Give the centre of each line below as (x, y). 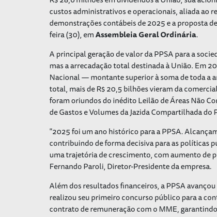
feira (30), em (72, 34)
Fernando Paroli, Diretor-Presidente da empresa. (131, 166)
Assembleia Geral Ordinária (146, 34)
